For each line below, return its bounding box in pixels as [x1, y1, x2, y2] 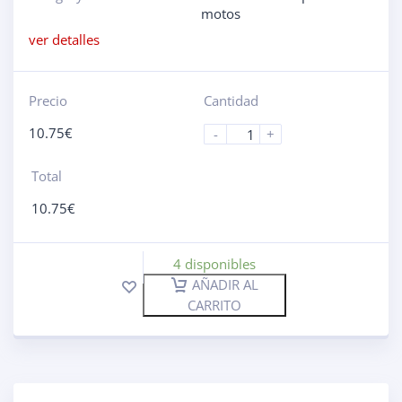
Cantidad [204, 92, 258, 109]
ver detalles [28, 31, 100, 48]
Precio [28, 92, 67, 109]
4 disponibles [173, 255, 256, 273]
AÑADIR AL [191, 275, 258, 293]
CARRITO [188, 295, 241, 314]
